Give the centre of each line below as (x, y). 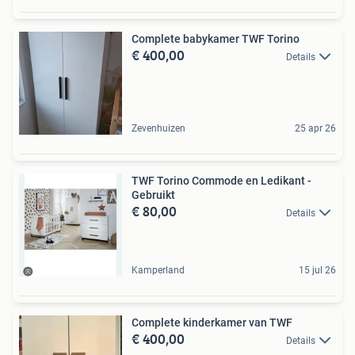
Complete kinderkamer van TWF (212, 322)
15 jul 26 (317, 270)
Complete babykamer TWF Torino (216, 38)
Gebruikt (153, 195)
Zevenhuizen (158, 128)
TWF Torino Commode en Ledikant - (221, 180)
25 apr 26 (315, 128)
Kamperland (158, 270)
